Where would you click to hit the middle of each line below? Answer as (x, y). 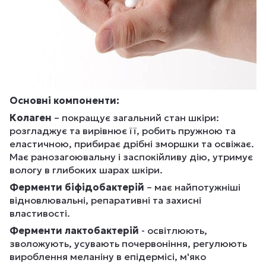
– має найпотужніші (192, 187)
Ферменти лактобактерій (74, 231)
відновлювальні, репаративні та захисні (105, 200)
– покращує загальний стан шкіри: (137, 118)
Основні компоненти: (64, 101)
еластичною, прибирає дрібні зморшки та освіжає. (132, 144)
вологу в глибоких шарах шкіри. (86, 170)
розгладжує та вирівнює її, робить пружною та (123, 131)
